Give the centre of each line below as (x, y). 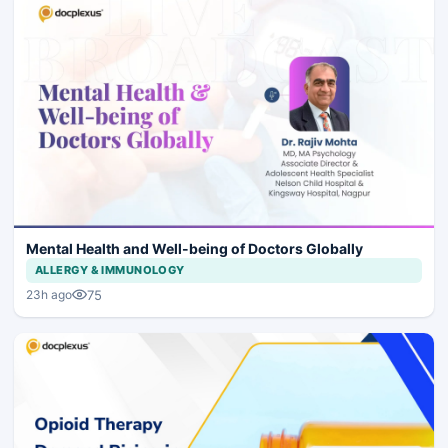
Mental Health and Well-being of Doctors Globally (194, 248)
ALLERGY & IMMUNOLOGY (110, 269)
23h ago (49, 295)
